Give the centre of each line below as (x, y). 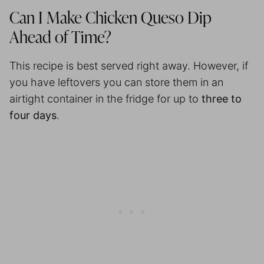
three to (222, 98)
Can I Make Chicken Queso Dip (110, 19)
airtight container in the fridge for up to (105, 98)
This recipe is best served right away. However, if (129, 65)
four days (33, 115)
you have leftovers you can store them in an (116, 82)
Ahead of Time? (62, 38)
